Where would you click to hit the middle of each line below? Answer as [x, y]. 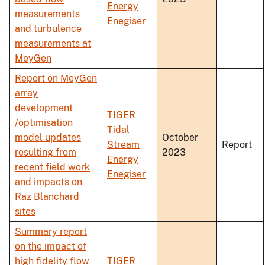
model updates [48, 138]
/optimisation [44, 123]
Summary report [51, 232]
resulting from [46, 153]
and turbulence [48, 29]
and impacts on [49, 182]
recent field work [52, 167]
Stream [123, 145]
